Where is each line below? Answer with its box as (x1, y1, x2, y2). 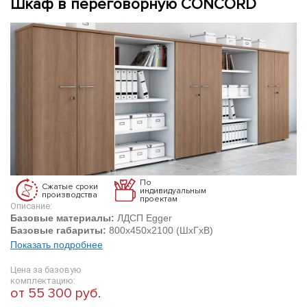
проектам (140, 193, 177, 204)
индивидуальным (140, 185, 206, 196)
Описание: (10, 201, 52, 211)
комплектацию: (10, 275, 75, 286)
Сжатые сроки (42, 181, 98, 192)
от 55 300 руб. (10, 285, 101, 302)
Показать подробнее (10, 239, 103, 250)
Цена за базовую (10, 265, 82, 275)
